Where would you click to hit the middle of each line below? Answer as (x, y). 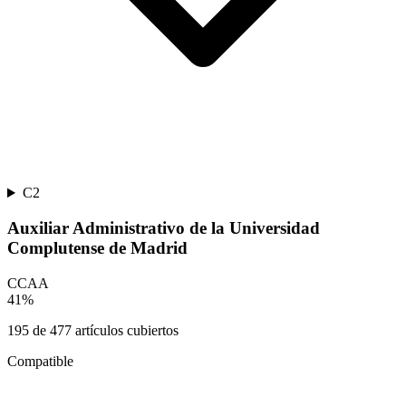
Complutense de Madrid (97, 247)
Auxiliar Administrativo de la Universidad (164, 227)
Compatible (40, 361)
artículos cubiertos (125, 330)
